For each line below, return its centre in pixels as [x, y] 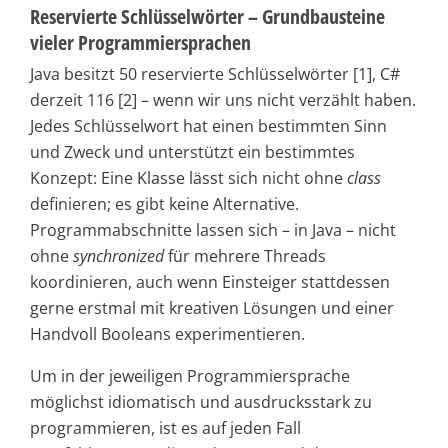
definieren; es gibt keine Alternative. [164, 204]
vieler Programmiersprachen [140, 43]
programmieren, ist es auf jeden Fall [165, 428]
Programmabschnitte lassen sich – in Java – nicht [213, 230]
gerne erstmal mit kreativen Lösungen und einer [212, 308]
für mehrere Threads [245, 256]
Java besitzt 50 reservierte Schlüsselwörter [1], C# [215, 74]
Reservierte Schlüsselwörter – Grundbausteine [207, 17]
